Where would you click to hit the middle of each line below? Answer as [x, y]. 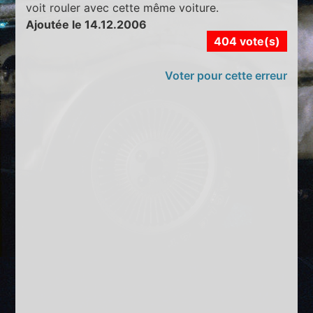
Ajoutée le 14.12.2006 [87, 24]
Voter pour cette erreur [226, 75]
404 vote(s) [247, 41]
